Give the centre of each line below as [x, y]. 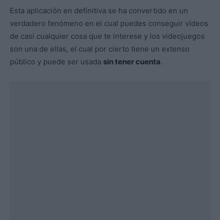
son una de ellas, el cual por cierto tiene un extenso [100, 49]
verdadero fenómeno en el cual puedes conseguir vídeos [109, 24]
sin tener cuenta [132, 62]
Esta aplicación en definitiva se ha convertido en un [99, 11]
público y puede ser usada [56, 62]
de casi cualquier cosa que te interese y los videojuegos [107, 36]
